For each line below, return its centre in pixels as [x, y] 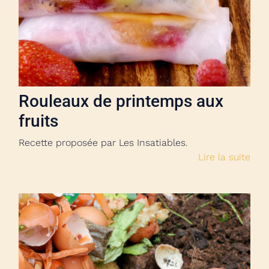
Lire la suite [224, 157]
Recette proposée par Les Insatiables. [103, 143]
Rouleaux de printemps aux [121, 101]
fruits [38, 121]
